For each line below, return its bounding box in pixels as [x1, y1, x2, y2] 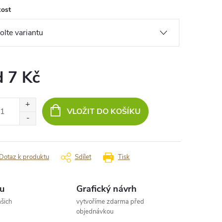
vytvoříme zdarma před [76, 197, 145, 207]
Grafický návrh [76, 183, 137, 195]
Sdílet [75, 153, 91, 162]
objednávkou [76, 207, 114, 217]
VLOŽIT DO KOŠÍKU [66, 106, 141, 117]
